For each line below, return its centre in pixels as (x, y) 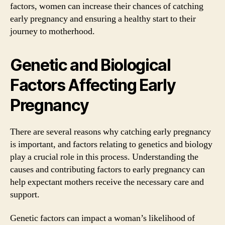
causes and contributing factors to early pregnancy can (107, 169)
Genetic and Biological (90, 65)
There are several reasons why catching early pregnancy (110, 132)
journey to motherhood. (52, 31)
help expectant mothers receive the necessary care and (107, 182)
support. (25, 194)
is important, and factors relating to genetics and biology (111, 144)
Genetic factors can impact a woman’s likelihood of (102, 218)
